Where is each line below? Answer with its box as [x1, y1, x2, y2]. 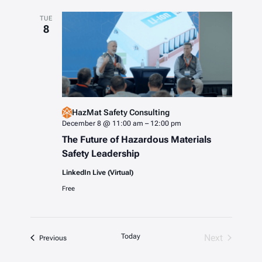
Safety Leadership [61, 147, 140, 159]
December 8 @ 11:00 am [61, 119, 143, 127]
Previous [39, 233, 67, 242]
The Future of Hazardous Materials [61, 133, 211, 145]
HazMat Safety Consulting [71, 108, 170, 118]
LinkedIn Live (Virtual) [61, 168, 133, 177]
